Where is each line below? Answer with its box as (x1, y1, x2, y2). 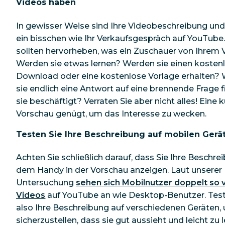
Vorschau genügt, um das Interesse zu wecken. (16, 108, 206, 119)
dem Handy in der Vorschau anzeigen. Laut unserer (16, 165, 222, 175)
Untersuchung (16, 178, 76, 188)
